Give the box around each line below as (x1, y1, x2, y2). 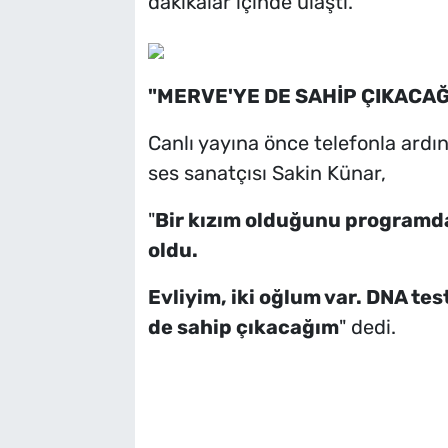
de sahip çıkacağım (147, 315, 339, 340)
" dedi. (338, 315, 396, 340)
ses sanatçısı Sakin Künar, (147, 161, 386, 186)
